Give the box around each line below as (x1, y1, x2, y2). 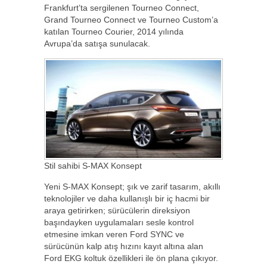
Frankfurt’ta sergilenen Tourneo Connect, (44, 2, 199, 13)
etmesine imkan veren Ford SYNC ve (44, 229, 184, 240)
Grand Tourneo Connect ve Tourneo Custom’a (44, 14, 218, 24)
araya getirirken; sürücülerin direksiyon (44, 206, 190, 216)
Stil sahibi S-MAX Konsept (44, 161, 142, 171)
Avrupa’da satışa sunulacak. (44, 38, 150, 48)
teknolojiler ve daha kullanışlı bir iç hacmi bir (44, 194, 210, 204)
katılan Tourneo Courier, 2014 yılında (44, 26, 184, 36)
